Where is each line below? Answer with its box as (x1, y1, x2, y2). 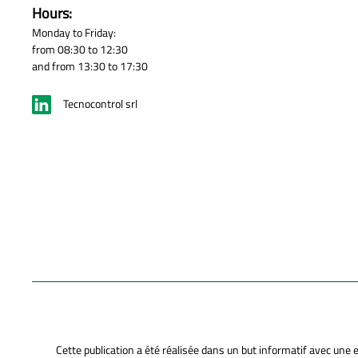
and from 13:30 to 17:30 (32, 57, 148, 74)
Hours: (32, 2, 72, 24)
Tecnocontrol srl (63, 95, 137, 113)
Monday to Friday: (32, 23, 116, 41)
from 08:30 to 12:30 (32, 40, 128, 58)
